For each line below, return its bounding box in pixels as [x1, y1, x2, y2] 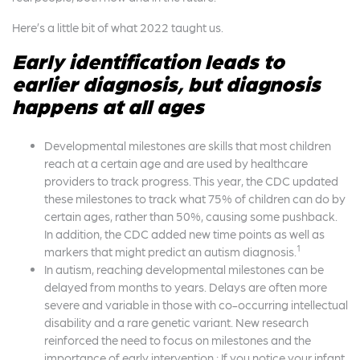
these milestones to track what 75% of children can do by [44, 191, 346, 206]
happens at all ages [12, 92, 204, 118]
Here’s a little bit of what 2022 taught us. [12, 20, 223, 35]
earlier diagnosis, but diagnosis [12, 70, 321, 96]
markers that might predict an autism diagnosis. [44, 244, 297, 259]
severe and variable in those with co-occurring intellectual [44, 297, 348, 312]
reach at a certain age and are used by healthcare [44, 156, 308, 170]
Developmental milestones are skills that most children [44, 138, 331, 153]
